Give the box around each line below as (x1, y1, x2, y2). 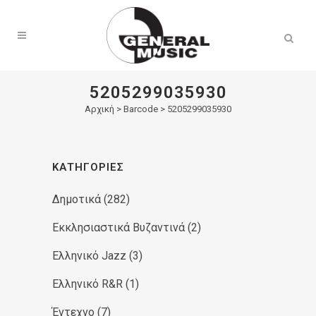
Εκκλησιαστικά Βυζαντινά (52, 221, 185, 234)
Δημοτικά (52, 193, 101, 206)
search (59, 20, 92, 33)
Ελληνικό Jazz (52, 249, 126, 262)
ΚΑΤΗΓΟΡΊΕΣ (52, 161, 124, 174)
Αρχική (85, 104, 114, 114)
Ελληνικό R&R (52, 277, 123, 291)
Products (59, 8, 104, 22)
